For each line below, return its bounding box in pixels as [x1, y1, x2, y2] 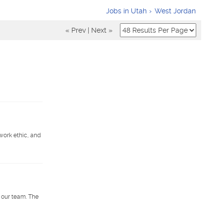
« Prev [65, 26, 86, 34]
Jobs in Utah [106, 7, 147, 15]
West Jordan [155, 7, 196, 15]
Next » [91, 26, 112, 34]
